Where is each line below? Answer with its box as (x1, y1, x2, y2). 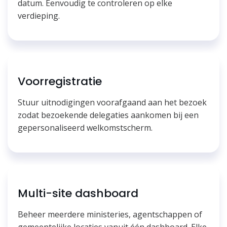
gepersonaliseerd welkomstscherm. (18, 122, 153, 133)
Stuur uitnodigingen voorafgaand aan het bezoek (18, 96, 207, 108)
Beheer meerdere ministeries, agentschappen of (18, 208, 202, 220)
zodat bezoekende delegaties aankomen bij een (18, 109, 199, 121)
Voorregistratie (18, 73, 102, 89)
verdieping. (18, 10, 60, 21)
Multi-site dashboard (18, 185, 138, 201)
